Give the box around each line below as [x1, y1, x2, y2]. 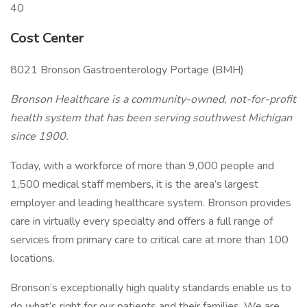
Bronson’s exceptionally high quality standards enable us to [10, 280, 291, 295]
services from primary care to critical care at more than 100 [10, 232, 288, 247]
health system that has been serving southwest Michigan [10, 110, 292, 125]
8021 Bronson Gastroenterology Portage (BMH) [10, 62, 244, 77]
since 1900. [10, 129, 69, 144]
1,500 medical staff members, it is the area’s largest [10, 177, 258, 192]
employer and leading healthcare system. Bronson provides [10, 195, 291, 210]
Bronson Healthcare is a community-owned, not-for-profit [10, 92, 296, 107]
